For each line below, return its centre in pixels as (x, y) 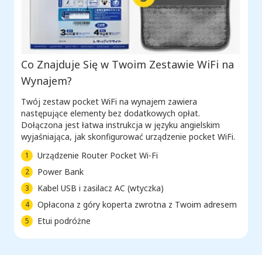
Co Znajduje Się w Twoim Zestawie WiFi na (127, 64)
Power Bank (61, 172)
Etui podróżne (64, 221)
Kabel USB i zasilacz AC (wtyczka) (101, 188)
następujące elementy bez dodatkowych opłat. (111, 113)
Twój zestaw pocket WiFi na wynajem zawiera (109, 101)
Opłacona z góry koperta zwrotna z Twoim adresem (137, 204)
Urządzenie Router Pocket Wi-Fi (98, 155)
